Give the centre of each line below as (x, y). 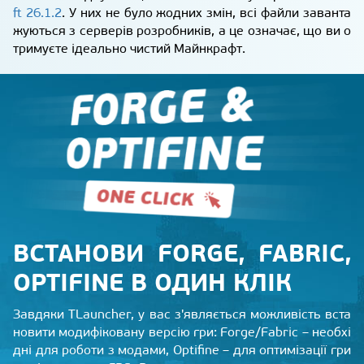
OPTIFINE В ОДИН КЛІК (152, 283)
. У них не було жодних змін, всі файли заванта (206, 13)
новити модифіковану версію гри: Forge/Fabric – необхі (182, 332)
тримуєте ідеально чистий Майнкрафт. (129, 49)
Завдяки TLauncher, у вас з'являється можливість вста (182, 314)
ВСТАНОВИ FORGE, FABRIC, (182, 253)
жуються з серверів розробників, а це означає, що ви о (182, 31)
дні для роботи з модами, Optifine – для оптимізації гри (182, 350)
